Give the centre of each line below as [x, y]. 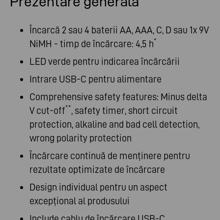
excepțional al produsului [80, 201]
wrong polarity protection [81, 138]
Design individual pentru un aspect [98, 187]
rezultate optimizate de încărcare [97, 170]
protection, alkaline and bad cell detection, [114, 124]
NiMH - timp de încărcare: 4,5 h [92, 44]
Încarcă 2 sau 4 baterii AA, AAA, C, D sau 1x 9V [119, 30]
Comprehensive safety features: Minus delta [118, 97]
